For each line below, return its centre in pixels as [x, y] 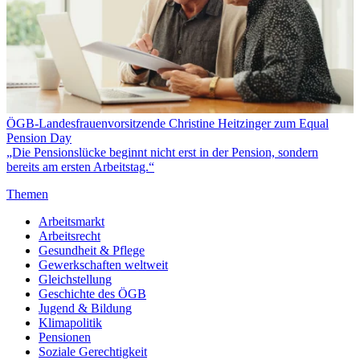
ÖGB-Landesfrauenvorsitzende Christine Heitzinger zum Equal [168, 124]
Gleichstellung [75, 280]
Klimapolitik [70, 323]
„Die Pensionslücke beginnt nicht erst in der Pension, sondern [162, 153]
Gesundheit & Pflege [92, 251]
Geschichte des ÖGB [92, 294]
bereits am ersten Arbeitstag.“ [80, 167]
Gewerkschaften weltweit [103, 265]
